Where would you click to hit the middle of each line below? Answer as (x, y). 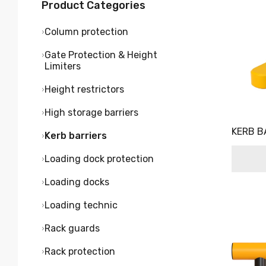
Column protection (86, 31)
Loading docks (77, 182)
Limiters (63, 66)
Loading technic (81, 205)
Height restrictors (84, 89)
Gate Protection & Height (101, 55)
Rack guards (72, 228)
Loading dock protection (99, 159)
